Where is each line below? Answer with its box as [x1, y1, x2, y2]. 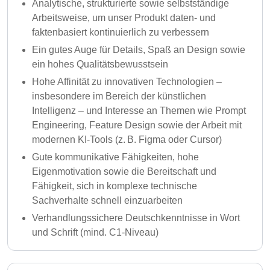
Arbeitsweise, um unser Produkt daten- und [32, 13, 216, 23]
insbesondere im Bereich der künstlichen [32, 91, 206, 101]
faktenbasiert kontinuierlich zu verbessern [32, 27, 209, 37]
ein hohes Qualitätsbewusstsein [32, 59, 168, 69]
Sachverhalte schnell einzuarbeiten [32, 195, 183, 206]
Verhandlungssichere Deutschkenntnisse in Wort [32, 213, 240, 223]
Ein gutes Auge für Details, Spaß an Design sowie [32, 45, 245, 55]
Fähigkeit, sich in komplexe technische [32, 181, 197, 191]
